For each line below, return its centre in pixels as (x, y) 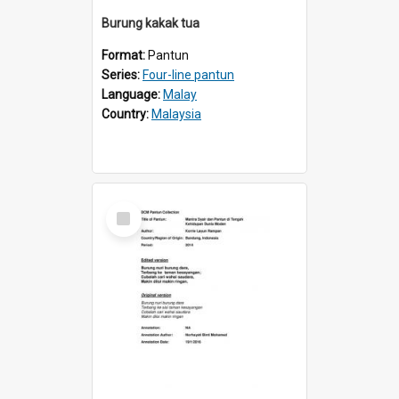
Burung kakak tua (151, 23)
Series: (122, 74)
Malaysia (176, 114)
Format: (125, 55)
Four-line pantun (188, 74)
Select (129, 208)
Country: (126, 114)
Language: (132, 94)
